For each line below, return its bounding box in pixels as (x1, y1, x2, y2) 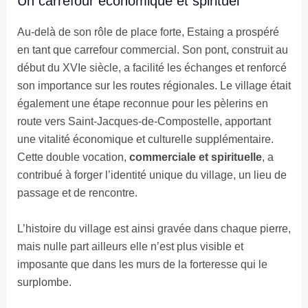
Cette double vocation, (16, 151, 129, 164)
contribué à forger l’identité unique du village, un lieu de (16, 169, 287, 181)
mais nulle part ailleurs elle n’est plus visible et (16, 240, 243, 252)
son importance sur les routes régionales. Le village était (16, 80, 291, 92)
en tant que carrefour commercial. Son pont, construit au (16, 44, 288, 56)
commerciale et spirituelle (129, 151, 262, 164)
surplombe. (16, 276, 71, 288)
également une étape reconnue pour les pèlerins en (16, 98, 268, 110)
